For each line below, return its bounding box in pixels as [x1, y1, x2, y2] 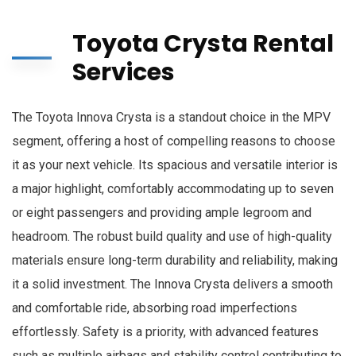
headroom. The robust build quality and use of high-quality [12, 229, 332, 244]
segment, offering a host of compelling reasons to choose [12, 133, 335, 149]
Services [72, 56, 175, 89]
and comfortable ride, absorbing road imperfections [12, 300, 297, 315]
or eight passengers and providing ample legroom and [12, 205, 311, 220]
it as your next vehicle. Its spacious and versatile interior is [12, 157, 338, 172]
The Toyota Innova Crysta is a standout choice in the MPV [12, 110, 331, 125]
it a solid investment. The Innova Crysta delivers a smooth [12, 277, 333, 292]
